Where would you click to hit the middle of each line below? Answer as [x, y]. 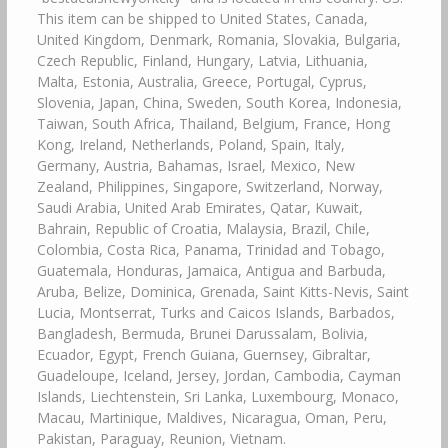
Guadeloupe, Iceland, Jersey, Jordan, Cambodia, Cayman [218, 375]
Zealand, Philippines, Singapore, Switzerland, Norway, [209, 186]
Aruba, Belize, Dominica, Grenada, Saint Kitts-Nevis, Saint [222, 291]
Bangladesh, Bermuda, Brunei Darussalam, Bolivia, [202, 333]
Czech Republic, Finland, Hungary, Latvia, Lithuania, [202, 60]
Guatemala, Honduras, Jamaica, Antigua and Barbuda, [211, 270]
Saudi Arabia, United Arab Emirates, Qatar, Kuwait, [199, 207]
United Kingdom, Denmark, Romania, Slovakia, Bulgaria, [218, 39]
